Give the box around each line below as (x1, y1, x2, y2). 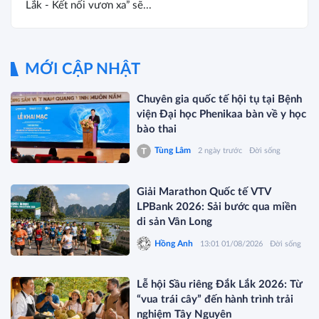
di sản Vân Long (137, 216, 213, 228)
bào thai (137, 123, 177, 135)
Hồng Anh (155, 239, 194, 248)
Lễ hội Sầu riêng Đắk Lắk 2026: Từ (137, 279, 303, 291)
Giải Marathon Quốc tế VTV (137, 187, 272, 198)
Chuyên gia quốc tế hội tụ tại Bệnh (137, 93, 303, 105)
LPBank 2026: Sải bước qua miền (137, 202, 297, 213)
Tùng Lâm (155, 146, 192, 155)
